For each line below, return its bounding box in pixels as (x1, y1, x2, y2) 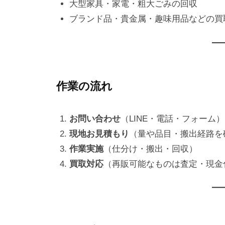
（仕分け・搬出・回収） (103, 144, 197, 154)
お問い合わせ (69, 114, 121, 124)
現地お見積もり (69, 129, 129, 139)
